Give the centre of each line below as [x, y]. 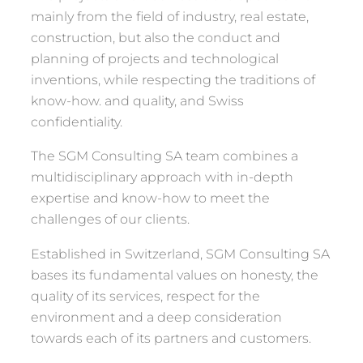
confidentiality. [77, 122]
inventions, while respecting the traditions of [173, 80]
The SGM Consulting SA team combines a [164, 156]
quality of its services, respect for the [145, 295]
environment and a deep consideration [156, 316]
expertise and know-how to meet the [150, 198]
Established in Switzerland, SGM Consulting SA [180, 253]
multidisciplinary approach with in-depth [162, 177]
